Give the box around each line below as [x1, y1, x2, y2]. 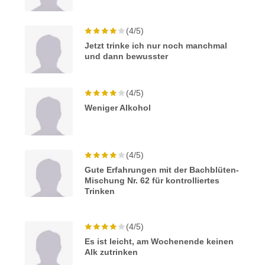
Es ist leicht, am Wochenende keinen [85, 236, 234, 246]
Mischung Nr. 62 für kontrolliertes [85, 175, 220, 185]
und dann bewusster [85, 51, 169, 62]
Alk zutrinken [85, 247, 138, 257]
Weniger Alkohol [85, 102, 151, 112]
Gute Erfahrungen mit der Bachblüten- [85, 164, 240, 174]
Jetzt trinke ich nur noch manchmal [85, 41, 228, 51]
